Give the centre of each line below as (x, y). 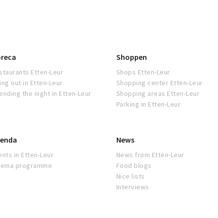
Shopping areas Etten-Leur (158, 94)
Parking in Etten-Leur (149, 104)
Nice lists (131, 176)
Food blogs (134, 166)
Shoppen (132, 57)
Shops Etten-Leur (143, 72)
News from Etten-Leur (150, 155)
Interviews (133, 187)
